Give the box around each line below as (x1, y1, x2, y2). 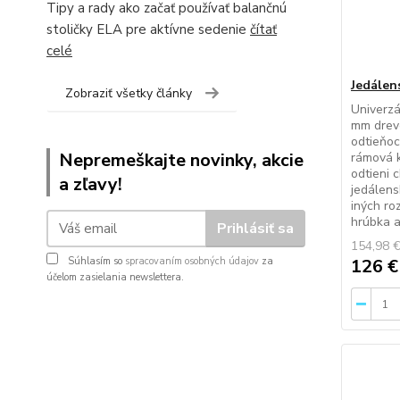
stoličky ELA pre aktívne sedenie (46, 21, 250, 38)
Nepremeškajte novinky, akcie (59, 148, 304, 172)
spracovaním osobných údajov (125, 254, 259, 268)
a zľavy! (59, 172, 122, 196)
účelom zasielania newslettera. (46, 271, 184, 284)
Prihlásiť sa (216, 218, 294, 238)
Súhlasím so (65, 254, 125, 268)
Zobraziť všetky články (65, 85, 192, 102)
